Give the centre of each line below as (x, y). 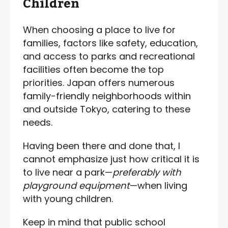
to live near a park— (68, 172)
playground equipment (76, 185)
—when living (159, 185)
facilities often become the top (93, 69)
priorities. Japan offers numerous (99, 82)
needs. (38, 122)
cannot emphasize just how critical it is (111, 159)
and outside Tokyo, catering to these (107, 109)
